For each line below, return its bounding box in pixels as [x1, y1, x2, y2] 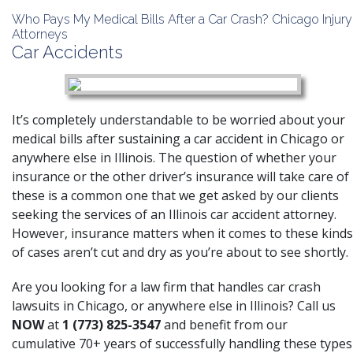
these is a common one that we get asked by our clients [12, 187, 339, 204]
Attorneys [12, 27, 68, 42]
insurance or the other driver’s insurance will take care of [12, 168, 349, 185]
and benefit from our [161, 316, 288, 333]
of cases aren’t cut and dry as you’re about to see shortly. [12, 243, 348, 261]
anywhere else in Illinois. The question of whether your [12, 149, 336, 166]
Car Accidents [12, 42, 123, 62]
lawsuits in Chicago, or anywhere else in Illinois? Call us [12, 297, 336, 314]
